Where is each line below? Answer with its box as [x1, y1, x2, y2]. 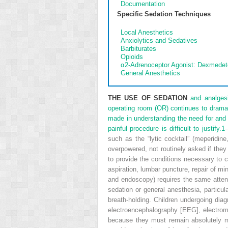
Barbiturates [120, 45, 156, 53]
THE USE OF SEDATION [108, 94, 188, 102]
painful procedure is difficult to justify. [108, 125, 221, 133]
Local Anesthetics [120, 28, 173, 37]
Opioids [120, 53, 143, 61]
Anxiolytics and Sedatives [120, 37, 197, 45]
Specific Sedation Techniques [117, 10, 211, 18]
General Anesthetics [120, 69, 180, 77]
